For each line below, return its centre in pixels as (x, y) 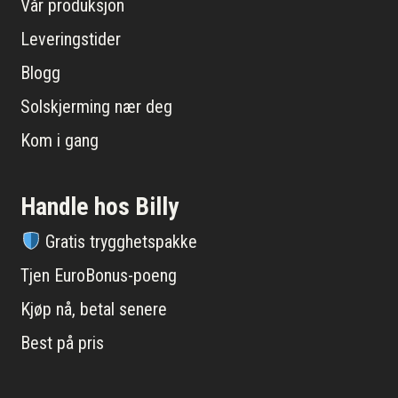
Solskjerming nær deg (97, 107)
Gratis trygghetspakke (119, 242)
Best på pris (63, 343)
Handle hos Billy (100, 207)
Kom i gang (60, 141)
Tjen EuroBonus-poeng (99, 276)
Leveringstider (71, 40)
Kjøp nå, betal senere (94, 310)
